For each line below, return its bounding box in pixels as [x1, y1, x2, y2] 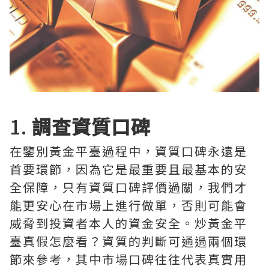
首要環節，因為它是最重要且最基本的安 [10, 160, 247, 178]
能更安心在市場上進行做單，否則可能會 [10, 196, 247, 214]
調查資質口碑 [32, 112, 151, 141]
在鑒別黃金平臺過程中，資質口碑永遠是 [10, 142, 247, 160]
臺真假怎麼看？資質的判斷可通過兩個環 [10, 232, 247, 250]
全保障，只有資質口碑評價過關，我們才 [10, 178, 247, 196]
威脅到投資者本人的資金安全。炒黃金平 [10, 214, 247, 232]
